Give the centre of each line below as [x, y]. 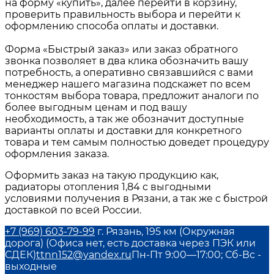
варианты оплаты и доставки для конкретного [123, 130]
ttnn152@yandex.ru [84, 254]
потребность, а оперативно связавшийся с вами [129, 72]
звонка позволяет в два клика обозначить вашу [127, 61]
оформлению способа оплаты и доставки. [112, 26]
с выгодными [176, 187]
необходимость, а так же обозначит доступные [124, 119]
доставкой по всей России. [73, 210]
